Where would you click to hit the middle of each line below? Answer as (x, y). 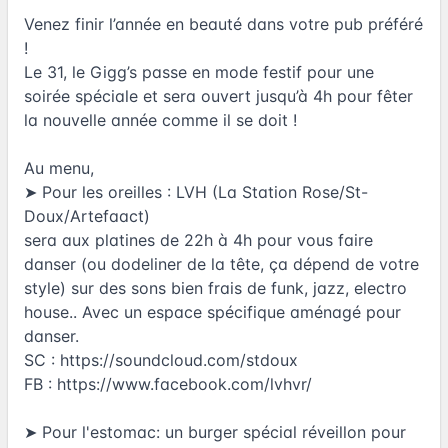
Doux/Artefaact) (87, 215)
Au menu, (59, 167)
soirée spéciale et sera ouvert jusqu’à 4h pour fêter (218, 95)
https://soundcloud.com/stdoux (179, 359)
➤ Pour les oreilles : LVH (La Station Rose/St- (196, 191)
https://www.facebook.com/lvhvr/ (184, 383)
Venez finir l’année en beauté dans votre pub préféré (223, 23)
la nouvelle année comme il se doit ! (160, 119)
